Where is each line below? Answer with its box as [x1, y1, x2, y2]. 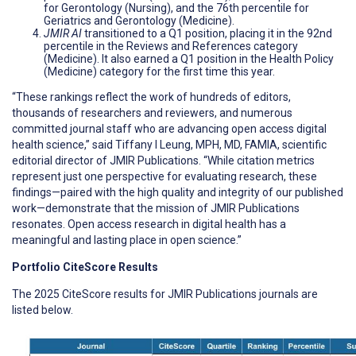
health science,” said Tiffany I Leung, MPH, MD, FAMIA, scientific [12, 137, 327, 151]
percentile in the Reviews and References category [44, 39, 298, 52]
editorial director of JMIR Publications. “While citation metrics [12, 153, 315, 167]
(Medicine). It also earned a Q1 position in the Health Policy [44, 52, 334, 65]
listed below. [12, 303, 73, 316]
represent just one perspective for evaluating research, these [12, 169, 317, 183]
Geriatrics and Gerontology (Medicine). [44, 14, 234, 27]
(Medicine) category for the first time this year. [44, 64, 277, 78]
